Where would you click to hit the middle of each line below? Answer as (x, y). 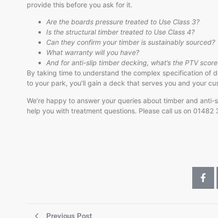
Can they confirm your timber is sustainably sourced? (131, 42)
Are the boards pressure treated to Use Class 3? (123, 22)
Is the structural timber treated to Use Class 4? (120, 32)
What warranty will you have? (93, 53)
